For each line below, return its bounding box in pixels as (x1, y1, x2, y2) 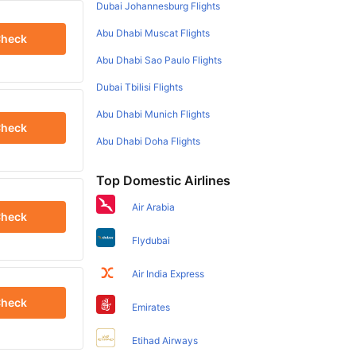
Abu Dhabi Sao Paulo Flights (96, 53, 222, 66)
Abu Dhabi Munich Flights (96, 107, 211, 120)
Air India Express (132, 267, 205, 280)
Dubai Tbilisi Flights (96, 80, 184, 93)
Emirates (132, 300, 171, 313)
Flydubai (132, 234, 171, 246)
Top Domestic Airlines (96, 172, 231, 188)
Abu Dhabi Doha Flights (96, 134, 201, 147)
